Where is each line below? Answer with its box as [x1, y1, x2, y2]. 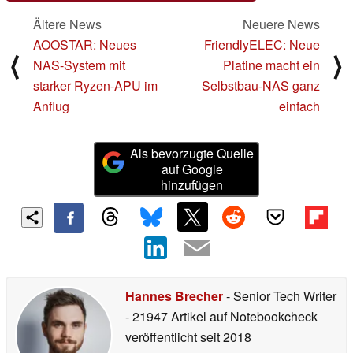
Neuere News [243, 14, 320, 33]
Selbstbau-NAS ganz [202, 76, 320, 95]
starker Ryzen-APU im [33, 76, 158, 95]
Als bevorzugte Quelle [130, 143, 255, 162]
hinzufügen [161, 175, 224, 194]
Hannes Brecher [125, 287, 223, 306]
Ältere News [33, 14, 102, 33]
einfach [279, 96, 320, 115]
